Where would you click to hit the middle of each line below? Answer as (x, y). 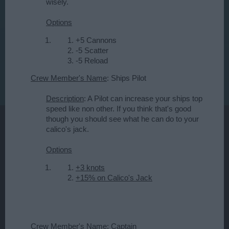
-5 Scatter (92, 50)
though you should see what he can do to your (122, 119)
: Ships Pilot (127, 78)
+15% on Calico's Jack (114, 178)
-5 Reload (92, 61)
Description (65, 99)
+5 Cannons (96, 40)
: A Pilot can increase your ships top (143, 99)
